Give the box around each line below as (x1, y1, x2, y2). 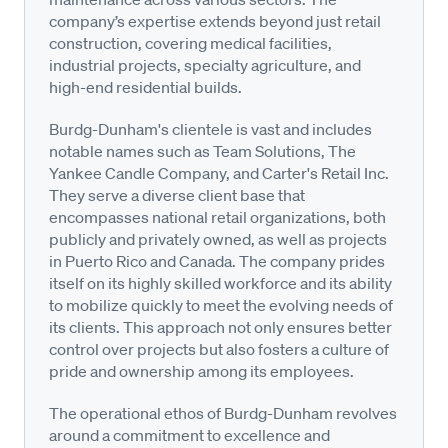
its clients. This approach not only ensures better (49, 316, 392, 337)
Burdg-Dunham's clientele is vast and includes (49, 118, 372, 139)
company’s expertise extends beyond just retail (49, 10, 381, 31)
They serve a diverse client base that (49, 184, 305, 205)
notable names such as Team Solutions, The (49, 140, 356, 161)
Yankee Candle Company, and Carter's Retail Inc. (49, 162, 389, 183)
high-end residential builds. (49, 76, 242, 97)
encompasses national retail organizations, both (49, 206, 386, 227)
